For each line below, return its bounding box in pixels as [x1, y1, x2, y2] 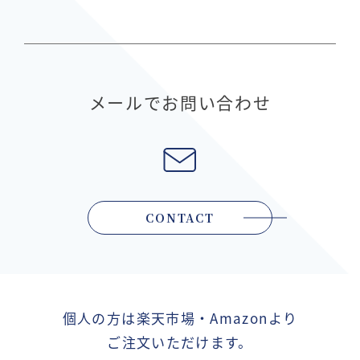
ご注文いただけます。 [107, 332, 253, 353]
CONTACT [145, 210, 215, 227]
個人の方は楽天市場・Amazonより [62, 308, 298, 329]
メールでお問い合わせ [88, 90, 272, 115]
